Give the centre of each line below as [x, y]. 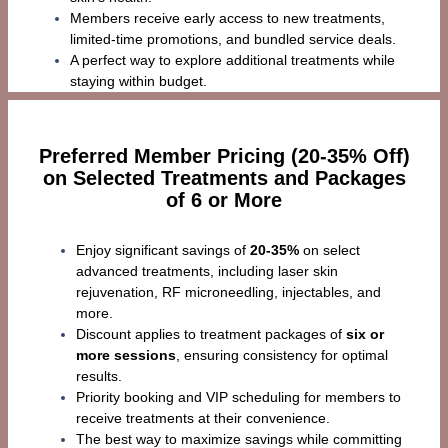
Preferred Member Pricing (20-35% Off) [224, 156]
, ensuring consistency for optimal [281, 355]
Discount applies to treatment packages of [210, 334]
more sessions [125, 355]
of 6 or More [224, 200]
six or [364, 334]
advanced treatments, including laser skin [206, 271]
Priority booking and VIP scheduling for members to [238, 397]
